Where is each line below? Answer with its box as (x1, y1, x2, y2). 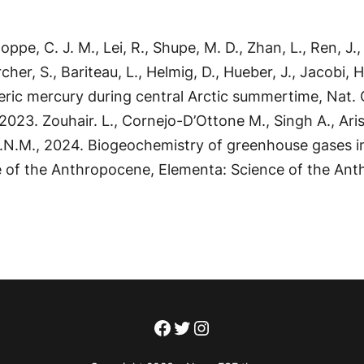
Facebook (152, 314, 242, 339)
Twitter (171, 314, 237, 339)
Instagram (191, 314, 284, 339)
